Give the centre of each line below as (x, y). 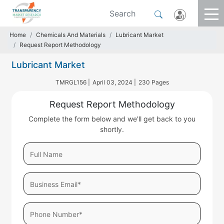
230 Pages (153, 82)
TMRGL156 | (72, 82)
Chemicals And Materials (71, 35)
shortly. (112, 129)
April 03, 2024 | (114, 82)
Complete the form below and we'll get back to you (112, 119)
